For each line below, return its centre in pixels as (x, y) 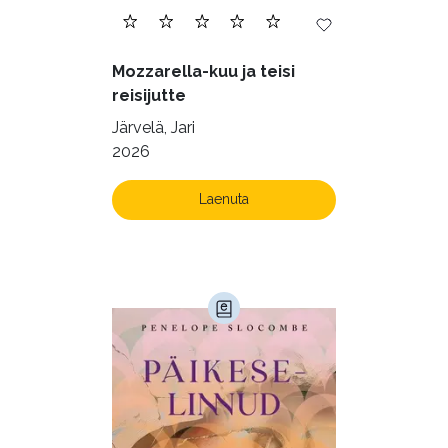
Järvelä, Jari (153, 127)
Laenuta (224, 199)
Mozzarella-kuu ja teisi (203, 71)
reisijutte (149, 95)
